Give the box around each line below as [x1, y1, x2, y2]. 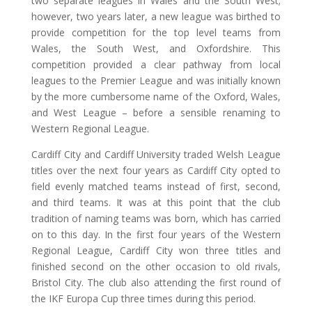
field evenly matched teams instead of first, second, [31, 180, 281, 193]
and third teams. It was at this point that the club [31, 196, 281, 209]
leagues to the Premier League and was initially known [31, 74, 281, 87]
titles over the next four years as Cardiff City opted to [31, 164, 281, 177]
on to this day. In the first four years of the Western [31, 228, 281, 241]
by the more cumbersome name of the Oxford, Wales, [31, 90, 281, 103]
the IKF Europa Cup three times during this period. [31, 292, 256, 305]
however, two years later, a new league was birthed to [31, 10, 281, 23]
